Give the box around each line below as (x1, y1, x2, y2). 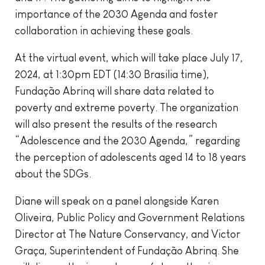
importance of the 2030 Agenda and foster (15, 8, 218, 20)
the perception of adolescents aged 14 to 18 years (15, 151, 246, 163)
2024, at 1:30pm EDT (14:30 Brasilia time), (15, 69, 209, 80)
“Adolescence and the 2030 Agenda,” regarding (15, 135, 240, 147)
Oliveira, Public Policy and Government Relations (15, 212, 245, 224)
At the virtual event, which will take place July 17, (15, 52, 243, 64)
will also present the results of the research (15, 118, 217, 130)
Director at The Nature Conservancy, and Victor (15, 228, 240, 240)
